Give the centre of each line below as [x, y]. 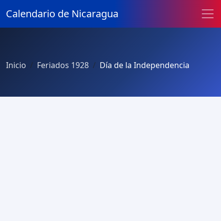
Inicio [16, 65]
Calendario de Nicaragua [62, 14]
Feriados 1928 [63, 65]
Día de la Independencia [145, 65]
